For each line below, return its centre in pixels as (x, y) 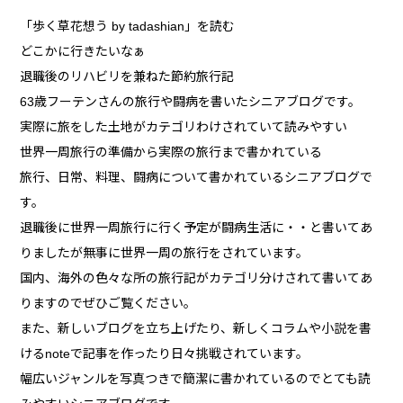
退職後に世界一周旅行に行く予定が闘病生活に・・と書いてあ (197, 228)
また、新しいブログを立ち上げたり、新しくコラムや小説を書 (196, 329)
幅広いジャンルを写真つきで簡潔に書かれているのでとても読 (196, 379)
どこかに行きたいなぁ (83, 52)
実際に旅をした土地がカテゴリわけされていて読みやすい (184, 127)
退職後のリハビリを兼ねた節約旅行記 (127, 77)
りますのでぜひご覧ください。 (108, 304)
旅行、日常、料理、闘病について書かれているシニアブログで (197, 178)
